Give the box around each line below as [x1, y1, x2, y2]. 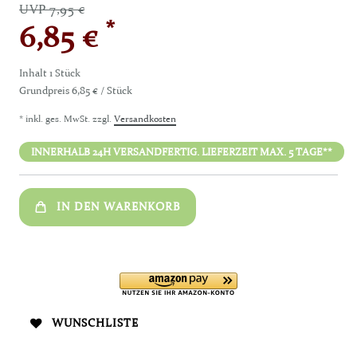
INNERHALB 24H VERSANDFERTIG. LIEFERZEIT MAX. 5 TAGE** [31, 144, 332, 158]
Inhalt [19, 65, 49, 79]
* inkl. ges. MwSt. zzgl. [19, 112, 114, 124]
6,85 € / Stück [72, 83, 132, 96]
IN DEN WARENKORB [57, 199, 180, 214]
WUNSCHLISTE [52, 316, 139, 331]
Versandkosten [114, 112, 176, 124]
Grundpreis [19, 83, 72, 96]
